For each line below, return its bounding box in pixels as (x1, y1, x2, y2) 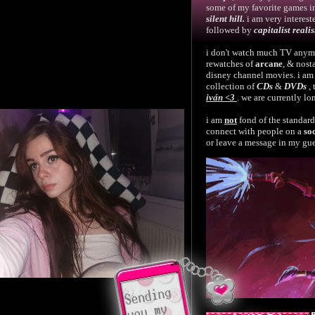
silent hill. (206, 13, 245, 24)
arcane (255, 58, 283, 69)
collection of (206, 81, 257, 91)
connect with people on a (206, 126, 304, 136)
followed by (206, 25, 254, 35)
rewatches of (206, 58, 255, 69)
